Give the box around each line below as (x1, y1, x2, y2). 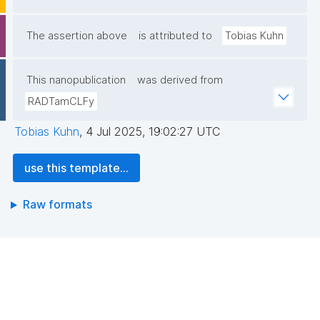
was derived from (137, 74, 223, 87)
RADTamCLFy (28, 95, 94, 109)
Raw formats (22, 197, 92, 212)
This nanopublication (26, 74, 126, 87)
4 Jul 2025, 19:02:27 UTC (86, 124, 220, 139)
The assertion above (26, 29, 127, 43)
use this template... (24, 161, 129, 176)
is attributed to (139, 29, 212, 43)
